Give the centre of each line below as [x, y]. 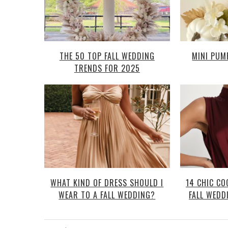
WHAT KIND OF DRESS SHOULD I [107, 183]
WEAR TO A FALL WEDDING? [107, 195]
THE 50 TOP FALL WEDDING [107, 56]
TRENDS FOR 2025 [107, 68]
